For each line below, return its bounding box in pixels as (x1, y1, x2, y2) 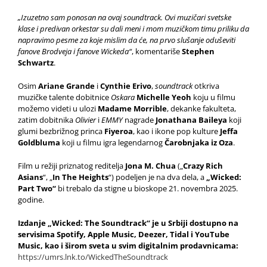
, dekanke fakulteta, (167, 103, 236, 114)
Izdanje (18, 218, 48, 228)
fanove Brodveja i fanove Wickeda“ (18, 46, 132, 57)
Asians (18, 172, 43, 182)
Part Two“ (18, 183, 56, 194)
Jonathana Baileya (156, 114, 227, 125)
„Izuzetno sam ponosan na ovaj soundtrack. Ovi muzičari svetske (18, 12, 231, 23)
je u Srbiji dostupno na (152, 218, 238, 228)
